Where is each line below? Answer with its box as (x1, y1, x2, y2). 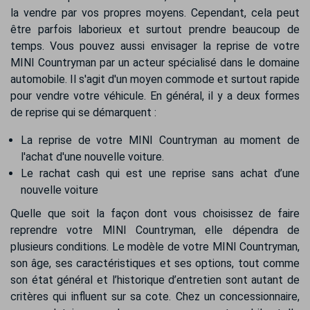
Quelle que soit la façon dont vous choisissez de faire (10, 207, 300, 220)
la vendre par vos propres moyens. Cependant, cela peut (10, 6, 300, 19)
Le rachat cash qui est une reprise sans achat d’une (21, 167, 300, 180)
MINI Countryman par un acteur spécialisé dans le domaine (10, 56, 300, 69)
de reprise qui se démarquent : (10, 106, 156, 119)
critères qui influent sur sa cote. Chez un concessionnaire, (10, 290, 300, 303)
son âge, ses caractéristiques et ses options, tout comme (10, 257, 300, 270)
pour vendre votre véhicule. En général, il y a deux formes (10, 89, 300, 102)
